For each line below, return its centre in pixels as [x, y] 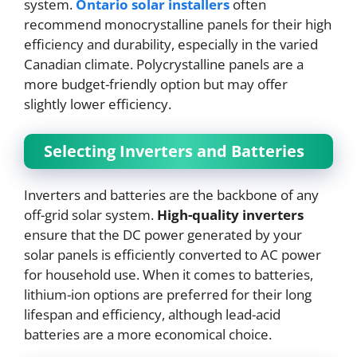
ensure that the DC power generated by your [163, 235]
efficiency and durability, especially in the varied [171, 44]
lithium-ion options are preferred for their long [168, 294]
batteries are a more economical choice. [148, 334]
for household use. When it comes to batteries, [169, 275]
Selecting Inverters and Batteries [174, 151]
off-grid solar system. [90, 215]
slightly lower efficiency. [98, 104]
